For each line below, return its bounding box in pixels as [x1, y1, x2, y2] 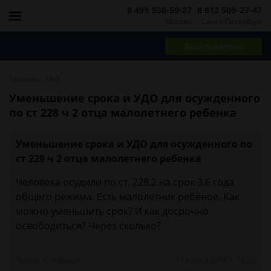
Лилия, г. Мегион [16, 254, 80, 265]
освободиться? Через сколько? [16, 219, 161, 232]
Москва [165, 16, 192, 27]
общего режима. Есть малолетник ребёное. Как [16, 190, 240, 203]
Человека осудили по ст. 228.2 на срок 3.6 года [16, 175, 234, 189]
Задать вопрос [184, 40, 243, 51]
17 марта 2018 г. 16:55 [175, 254, 255, 265]
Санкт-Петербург [201, 16, 262, 27]
